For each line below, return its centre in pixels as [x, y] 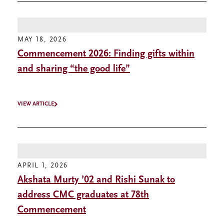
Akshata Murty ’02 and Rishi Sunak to [96, 180]
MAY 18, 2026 [42, 40]
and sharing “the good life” [74, 69]
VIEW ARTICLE [36, 104]
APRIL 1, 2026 [43, 166]
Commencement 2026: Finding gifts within [106, 54]
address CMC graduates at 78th [83, 195]
